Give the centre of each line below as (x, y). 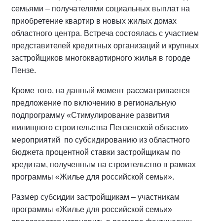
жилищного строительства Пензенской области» (100, 127)
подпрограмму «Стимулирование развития (91, 115)
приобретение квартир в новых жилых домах (94, 21)
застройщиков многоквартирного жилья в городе (101, 58)
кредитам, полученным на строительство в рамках (104, 164)
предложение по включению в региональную (94, 103)
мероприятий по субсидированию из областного (101, 140)
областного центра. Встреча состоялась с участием (105, 33)
